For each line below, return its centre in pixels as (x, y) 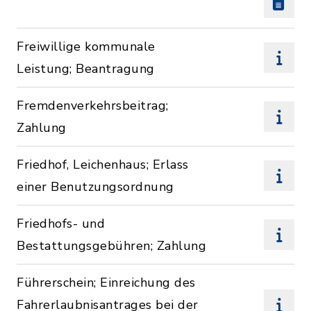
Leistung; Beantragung (86, 69)
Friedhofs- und (61, 224)
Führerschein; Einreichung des (106, 283)
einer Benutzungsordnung (95, 187)
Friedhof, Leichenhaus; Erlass (103, 165)
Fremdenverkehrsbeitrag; (93, 106)
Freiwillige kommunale (86, 47)
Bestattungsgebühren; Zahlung (111, 246)
